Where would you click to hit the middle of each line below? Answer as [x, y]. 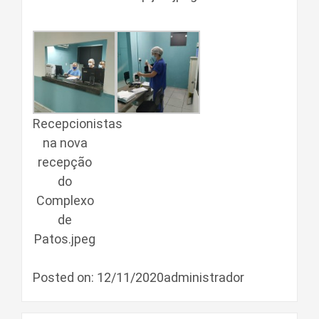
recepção [65, 162]
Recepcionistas [78, 124]
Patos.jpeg [65, 239]
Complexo [65, 201]
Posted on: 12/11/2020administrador [138, 278]
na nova [65, 143]
